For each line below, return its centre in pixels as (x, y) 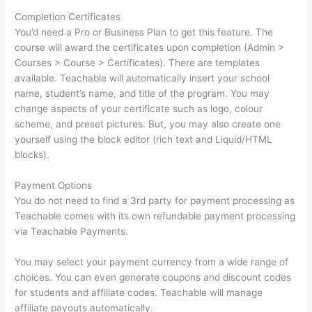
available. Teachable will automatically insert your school (142, 78)
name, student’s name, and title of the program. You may (142, 94)
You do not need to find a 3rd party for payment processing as (155, 200)
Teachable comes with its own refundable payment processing (155, 216)
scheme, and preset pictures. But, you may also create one (148, 124)
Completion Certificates (68, 17)
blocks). (32, 155)
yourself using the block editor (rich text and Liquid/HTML (144, 140)
